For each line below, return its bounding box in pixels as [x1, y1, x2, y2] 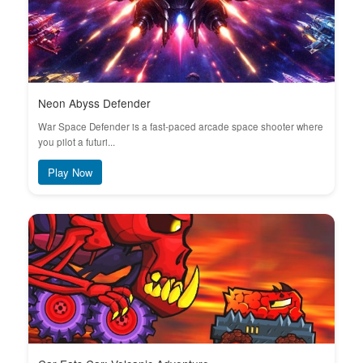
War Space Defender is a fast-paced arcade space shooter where [38, 120, 323, 133]
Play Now [48, 164, 92, 180]
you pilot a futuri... [38, 135, 115, 148]
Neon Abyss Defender [38, 95, 151, 111]
